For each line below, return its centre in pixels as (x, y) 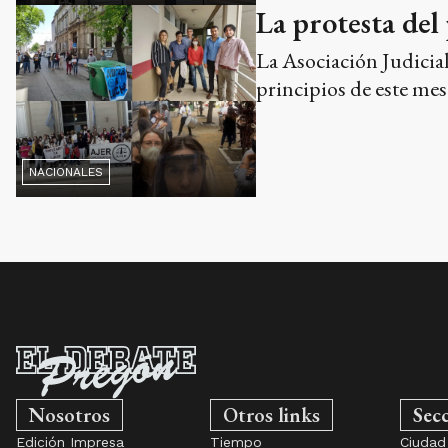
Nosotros (69, 414)
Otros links (272, 414)
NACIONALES (66, 172)
